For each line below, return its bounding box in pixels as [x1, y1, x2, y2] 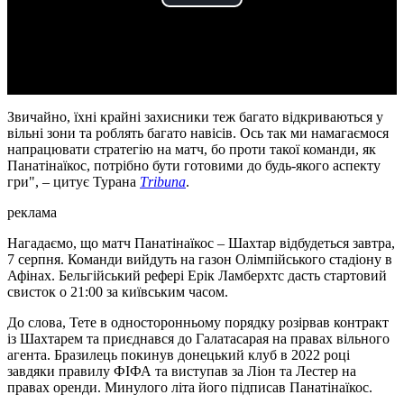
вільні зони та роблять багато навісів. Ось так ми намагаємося [7, 125, 389, 142]
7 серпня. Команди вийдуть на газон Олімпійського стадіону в [7, 252, 392, 268]
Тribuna [140, 174, 186, 190]
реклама [7, 205, 57, 221]
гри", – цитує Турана [7, 174, 140, 190]
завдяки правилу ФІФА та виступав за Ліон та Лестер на [7, 363, 356, 380]
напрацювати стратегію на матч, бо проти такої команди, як [7, 142, 376, 158]
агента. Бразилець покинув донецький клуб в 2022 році [7, 347, 350, 363]
